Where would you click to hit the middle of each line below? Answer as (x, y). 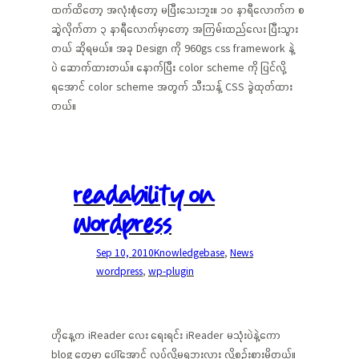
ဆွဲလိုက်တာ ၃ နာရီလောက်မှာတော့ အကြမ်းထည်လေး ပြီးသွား (175, 29)
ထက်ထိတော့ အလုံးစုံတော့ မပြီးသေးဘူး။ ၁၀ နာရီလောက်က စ (178, 10)
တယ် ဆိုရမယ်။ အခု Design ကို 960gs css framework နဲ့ (173, 48)
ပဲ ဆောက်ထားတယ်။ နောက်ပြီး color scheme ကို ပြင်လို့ (169, 67)
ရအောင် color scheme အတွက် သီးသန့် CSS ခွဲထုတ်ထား (172, 87)
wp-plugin (171, 271)
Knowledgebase (189, 253)
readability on (144, 197)
